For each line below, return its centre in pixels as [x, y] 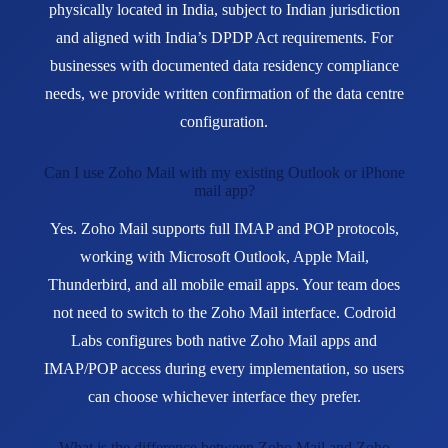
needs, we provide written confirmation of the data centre [224, 93]
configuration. [224, 121]
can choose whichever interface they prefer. [224, 396]
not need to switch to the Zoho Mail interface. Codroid [224, 312]
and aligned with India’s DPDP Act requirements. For [224, 37]
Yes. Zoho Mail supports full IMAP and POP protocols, [224, 228]
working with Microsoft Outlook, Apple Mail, [224, 256]
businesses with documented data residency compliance [224, 65]
